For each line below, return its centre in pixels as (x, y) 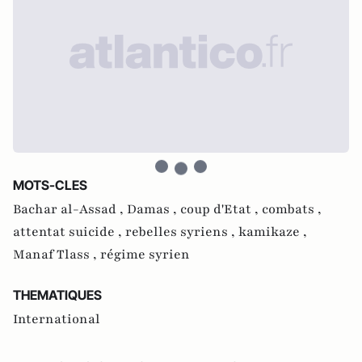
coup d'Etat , (221, 209)
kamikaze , (273, 232)
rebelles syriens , (182, 232)
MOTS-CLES (50, 185)
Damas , (154, 209)
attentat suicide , (69, 232)
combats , (292, 209)
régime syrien (145, 254)
